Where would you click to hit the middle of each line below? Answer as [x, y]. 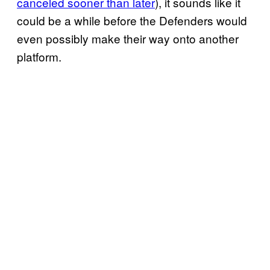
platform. [39, 56]
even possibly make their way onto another [128, 38]
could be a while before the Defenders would [132, 20]
